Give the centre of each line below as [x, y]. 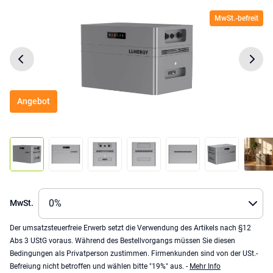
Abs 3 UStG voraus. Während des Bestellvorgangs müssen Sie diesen [122, 240]
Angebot [34, 101]
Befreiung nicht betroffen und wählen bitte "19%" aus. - [100, 266]
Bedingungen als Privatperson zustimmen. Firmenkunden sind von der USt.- [134, 253]
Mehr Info [205, 266]
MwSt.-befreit [236, 18]
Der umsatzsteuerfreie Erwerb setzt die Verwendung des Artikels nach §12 [130, 228]
